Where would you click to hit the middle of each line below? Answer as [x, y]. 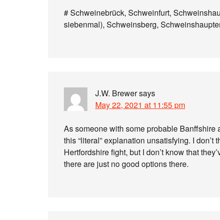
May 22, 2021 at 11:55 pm [140, 105]
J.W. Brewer [116, 93]
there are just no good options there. [126, 164]
